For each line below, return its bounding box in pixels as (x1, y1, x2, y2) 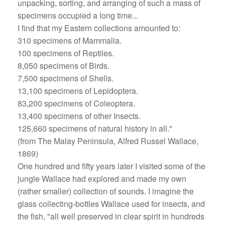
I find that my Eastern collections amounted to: (18, 22, 180, 34)
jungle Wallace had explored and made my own (18, 172, 186, 184)
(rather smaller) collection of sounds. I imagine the (18, 185, 194, 197)
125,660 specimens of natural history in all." (18, 122, 172, 134)
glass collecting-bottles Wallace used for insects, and (18, 197, 205, 209)
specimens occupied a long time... (18, 9, 138, 21)
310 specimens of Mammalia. (18, 34, 122, 46)
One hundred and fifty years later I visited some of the (18, 160, 205, 172)
